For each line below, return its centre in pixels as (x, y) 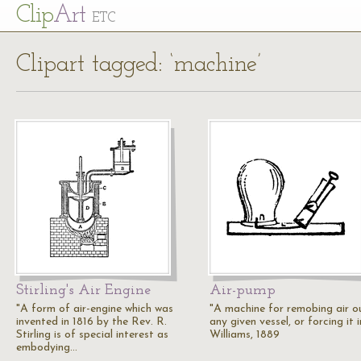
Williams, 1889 (245, 335)
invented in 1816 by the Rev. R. (91, 322)
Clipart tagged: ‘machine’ (139, 65)
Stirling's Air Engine (83, 290)
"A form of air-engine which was (95, 309)
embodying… (47, 348)
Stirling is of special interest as (92, 335)
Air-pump (243, 290)
